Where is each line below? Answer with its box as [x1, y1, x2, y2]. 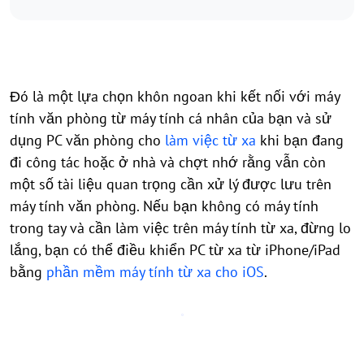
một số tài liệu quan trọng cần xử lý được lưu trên [10, 175, 331, 193]
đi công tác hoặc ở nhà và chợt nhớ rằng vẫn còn [10, 153, 326, 171]
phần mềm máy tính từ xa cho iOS [46, 262, 264, 281]
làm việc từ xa [165, 131, 256, 149]
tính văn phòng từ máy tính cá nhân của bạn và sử [10, 109, 331, 128]
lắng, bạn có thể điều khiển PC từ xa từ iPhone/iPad [10, 240, 340, 259]
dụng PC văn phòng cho [10, 131, 165, 149]
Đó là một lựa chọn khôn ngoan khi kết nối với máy [10, 87, 340, 106]
